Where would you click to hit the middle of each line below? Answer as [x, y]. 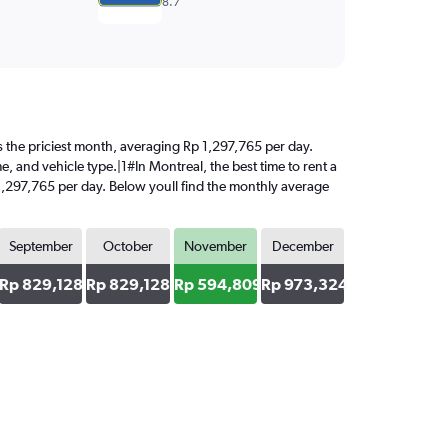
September [40, 246]
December [302, 246]
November [215, 246]
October [128, 246]
